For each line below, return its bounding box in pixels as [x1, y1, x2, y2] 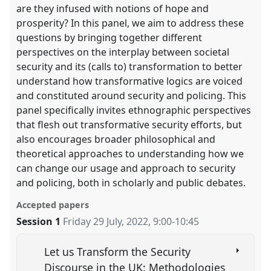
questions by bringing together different [16, 30, 203, 44]
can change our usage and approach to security [16, 161, 236, 175]
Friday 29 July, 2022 [63, 214, 149, 228]
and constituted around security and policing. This [16, 88, 247, 102]
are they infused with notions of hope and [16, 1, 209, 15]
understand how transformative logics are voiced [16, 74, 243, 88]
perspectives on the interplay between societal [16, 45, 230, 59]
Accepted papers [16, 198, 90, 211]
